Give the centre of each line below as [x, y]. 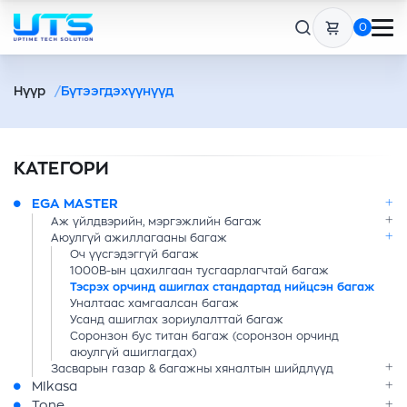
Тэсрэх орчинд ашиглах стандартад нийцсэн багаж [222, 287]
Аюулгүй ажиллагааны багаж [139, 238]
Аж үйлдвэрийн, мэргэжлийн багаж [156, 222]
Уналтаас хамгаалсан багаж [154, 303]
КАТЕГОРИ [62, 169]
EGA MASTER [75, 203]
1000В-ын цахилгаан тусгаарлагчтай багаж [199, 271]
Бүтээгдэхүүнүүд [117, 91]
